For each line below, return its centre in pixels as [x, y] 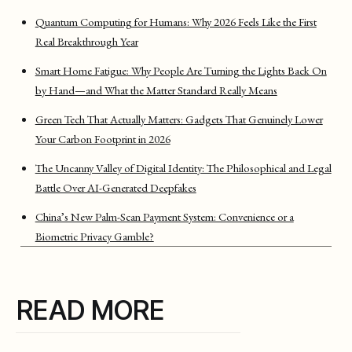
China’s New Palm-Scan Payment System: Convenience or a [164, 216]
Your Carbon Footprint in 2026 [103, 138]
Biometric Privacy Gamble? [94, 236]
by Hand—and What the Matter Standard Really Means [156, 90]
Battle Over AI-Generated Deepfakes [115, 187]
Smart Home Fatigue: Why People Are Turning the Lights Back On [181, 70]
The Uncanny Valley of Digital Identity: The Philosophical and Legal [183, 167]
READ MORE [90, 310]
